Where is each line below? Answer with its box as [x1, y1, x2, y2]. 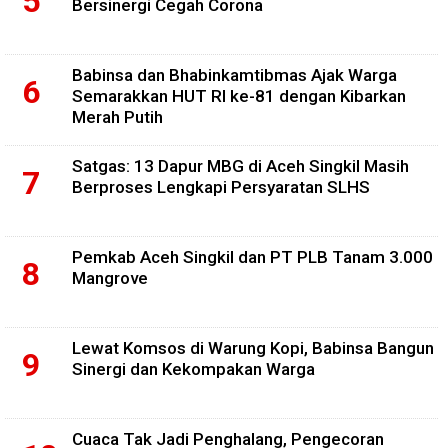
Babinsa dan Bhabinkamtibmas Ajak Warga [72, 65, 397, 86]
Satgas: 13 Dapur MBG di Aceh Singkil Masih [72, 156, 409, 177]
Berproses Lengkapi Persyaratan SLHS [72, 177, 370, 198]
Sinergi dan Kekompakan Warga [72, 359, 315, 380]
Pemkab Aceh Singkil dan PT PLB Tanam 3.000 [72, 247, 433, 268]
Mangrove [72, 268, 148, 289]
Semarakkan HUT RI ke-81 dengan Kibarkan [72, 86, 406, 107]
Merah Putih [72, 107, 163, 128]
